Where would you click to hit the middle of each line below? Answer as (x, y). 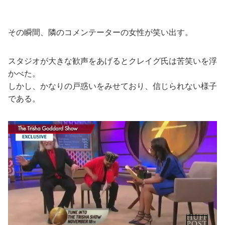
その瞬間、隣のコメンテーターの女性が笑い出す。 (100, 32)
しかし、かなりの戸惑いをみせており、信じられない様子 (113, 86)
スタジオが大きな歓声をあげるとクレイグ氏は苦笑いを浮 (113, 61)
